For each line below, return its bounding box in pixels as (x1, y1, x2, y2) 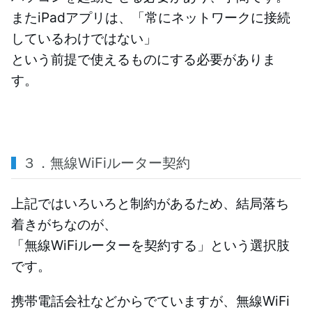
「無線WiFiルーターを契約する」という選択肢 (11, 236, 290, 253)
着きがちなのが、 (11, 215, 117, 233)
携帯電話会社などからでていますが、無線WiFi (11, 292, 290, 309)
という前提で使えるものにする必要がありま (11, 51, 276, 68)
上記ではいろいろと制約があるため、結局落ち (11, 194, 289, 212)
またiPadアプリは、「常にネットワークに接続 (11, 9, 290, 26)
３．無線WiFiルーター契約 (22, 155, 190, 172)
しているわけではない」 (11, 30, 157, 47)
